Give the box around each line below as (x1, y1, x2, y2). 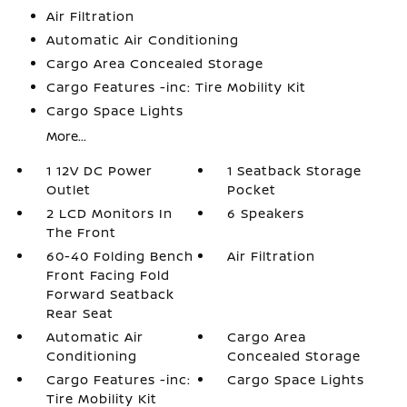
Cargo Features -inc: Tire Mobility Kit (45, 78, 306, 95)
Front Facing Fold (45, 266, 170, 283)
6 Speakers (227, 204, 305, 222)
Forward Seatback (45, 285, 174, 303)
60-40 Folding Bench (45, 247, 194, 264)
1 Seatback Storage (227, 162, 362, 179)
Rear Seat (45, 304, 114, 322)
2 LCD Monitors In (45, 204, 173, 222)
